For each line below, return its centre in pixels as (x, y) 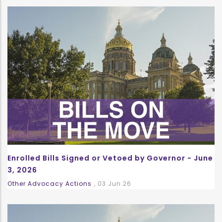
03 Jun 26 (114, 183)
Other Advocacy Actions (50, 183)
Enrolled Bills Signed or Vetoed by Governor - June (110, 158)
